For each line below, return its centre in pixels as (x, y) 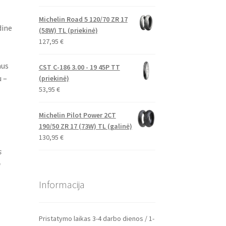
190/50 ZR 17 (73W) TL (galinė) (85, 126)
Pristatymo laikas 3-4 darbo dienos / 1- (96, 219)
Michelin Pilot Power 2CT (77, 115)
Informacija (62, 184)
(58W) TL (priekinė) (68, 30)
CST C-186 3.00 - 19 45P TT (79, 67)
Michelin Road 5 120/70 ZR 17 (83, 19)
